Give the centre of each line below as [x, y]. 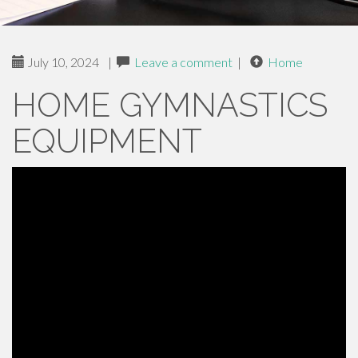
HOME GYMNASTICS [170, 105]
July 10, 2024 [62, 62]
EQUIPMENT [107, 141]
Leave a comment [183, 62]
